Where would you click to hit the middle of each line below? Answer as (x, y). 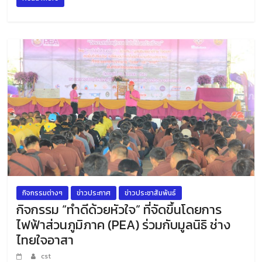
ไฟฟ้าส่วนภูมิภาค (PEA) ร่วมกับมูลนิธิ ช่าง (124, 225)
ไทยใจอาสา (45, 240)
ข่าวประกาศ (94, 193)
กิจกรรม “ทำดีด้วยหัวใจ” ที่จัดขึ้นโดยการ (119, 209)
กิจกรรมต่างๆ (43, 193)
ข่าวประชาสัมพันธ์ (151, 193)
